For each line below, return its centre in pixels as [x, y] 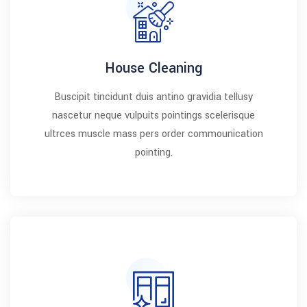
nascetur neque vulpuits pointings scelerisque [153, 115]
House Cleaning [153, 68]
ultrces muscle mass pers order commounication [153, 134]
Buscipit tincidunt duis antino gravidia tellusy [153, 97]
